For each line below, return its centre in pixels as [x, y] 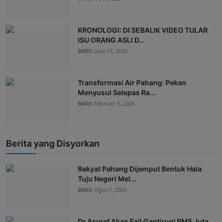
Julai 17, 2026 [111, 51]
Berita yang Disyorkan [53, 143]
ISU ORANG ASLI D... [111, 40]
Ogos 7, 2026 [111, 189]
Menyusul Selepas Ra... [117, 92]
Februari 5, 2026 [114, 103]
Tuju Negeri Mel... [107, 178]
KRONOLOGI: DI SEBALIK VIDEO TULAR [143, 30]
